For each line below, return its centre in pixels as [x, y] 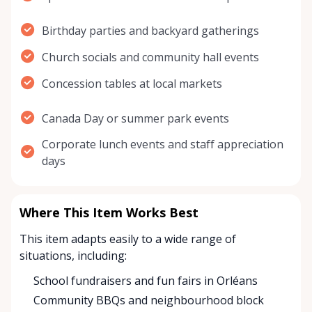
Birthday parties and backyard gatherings [150, 31]
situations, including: [73, 256]
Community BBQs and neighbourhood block [149, 301]
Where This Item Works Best [109, 213]
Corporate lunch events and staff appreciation [163, 145]
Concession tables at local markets [132, 84]
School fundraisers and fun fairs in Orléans [146, 281]
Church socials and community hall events [150, 57]
